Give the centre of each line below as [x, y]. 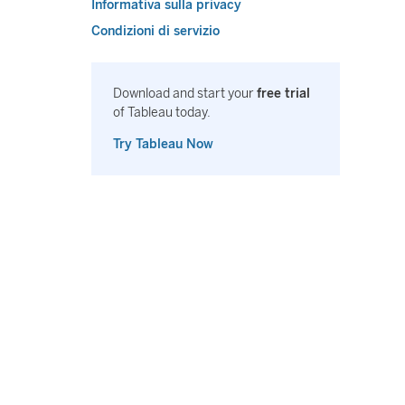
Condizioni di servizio [155, 31]
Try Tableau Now [163, 144]
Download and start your [185, 94]
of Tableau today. [162, 113]
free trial [283, 94]
